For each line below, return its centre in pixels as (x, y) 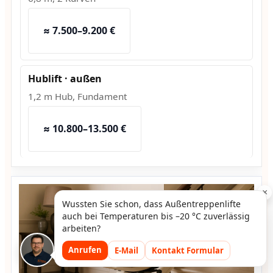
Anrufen (85, 250)
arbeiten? (81, 228)
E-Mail (126, 250)
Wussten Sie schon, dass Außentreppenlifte (151, 204)
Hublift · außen (65, 79)
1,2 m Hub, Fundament (77, 97)
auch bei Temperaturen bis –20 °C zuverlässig (156, 216)
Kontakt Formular (187, 250)
